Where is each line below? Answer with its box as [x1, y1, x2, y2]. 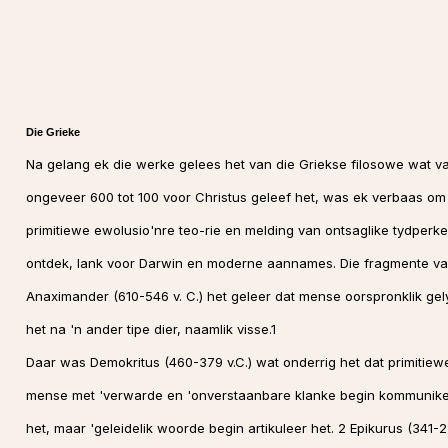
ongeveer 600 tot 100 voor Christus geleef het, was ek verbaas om [25, 189, 446, 205]
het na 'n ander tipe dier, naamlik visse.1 [25, 321, 276, 337]
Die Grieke [25, 126, 80, 138]
